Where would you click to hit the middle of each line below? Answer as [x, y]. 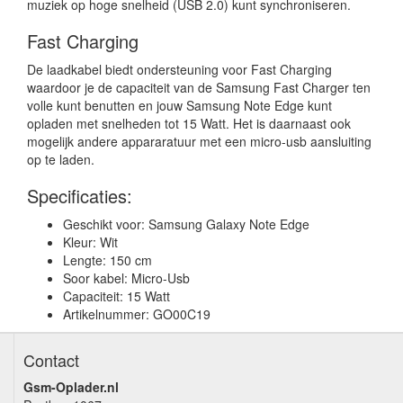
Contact [51, 360]
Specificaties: [80, 196]
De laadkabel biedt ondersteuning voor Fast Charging [179, 69]
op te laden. [61, 159]
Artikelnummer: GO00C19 [137, 314]
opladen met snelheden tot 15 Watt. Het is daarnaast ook [189, 123]
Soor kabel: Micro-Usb [126, 278]
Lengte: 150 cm [107, 260]
